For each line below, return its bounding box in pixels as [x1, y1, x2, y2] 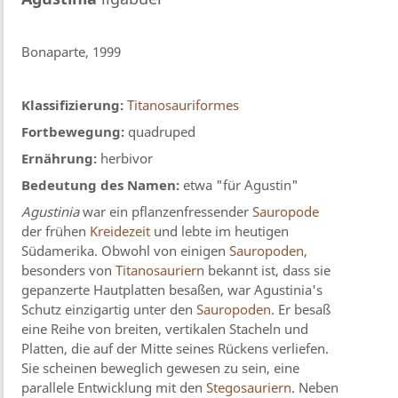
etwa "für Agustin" [179, 176, 299, 195]
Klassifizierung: [21, 96, 124, 115]
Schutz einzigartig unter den [21, 300, 197, 319]
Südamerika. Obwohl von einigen [21, 242, 230, 260]
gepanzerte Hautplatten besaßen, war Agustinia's [21, 281, 323, 299]
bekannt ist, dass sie [204, 261, 331, 280]
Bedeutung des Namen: [21, 176, 180, 195]
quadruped [124, 123, 196, 141]
